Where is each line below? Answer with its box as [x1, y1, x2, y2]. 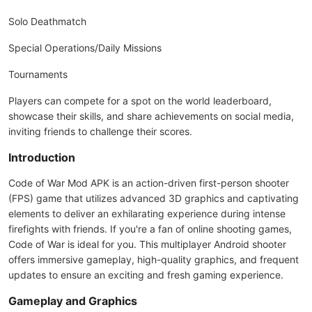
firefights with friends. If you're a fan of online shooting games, [8, 223, 292, 235]
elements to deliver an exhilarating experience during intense [8, 208, 286, 219]
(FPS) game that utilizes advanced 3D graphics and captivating [8, 192, 299, 204]
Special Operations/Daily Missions [8, 42, 162, 54]
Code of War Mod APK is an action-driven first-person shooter [8, 177, 289, 189]
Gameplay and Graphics [8, 294, 137, 308]
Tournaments [8, 68, 68, 80]
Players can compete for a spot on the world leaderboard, [8, 95, 272, 107]
